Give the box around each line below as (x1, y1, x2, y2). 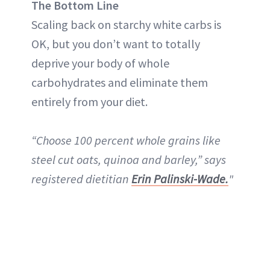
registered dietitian (31, 171, 131, 186)
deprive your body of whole (31, 55, 169, 71)
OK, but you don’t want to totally (31, 36, 200, 51)
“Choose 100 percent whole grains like (31, 132, 221, 148)
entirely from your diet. (31, 93, 148, 109)
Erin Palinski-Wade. (131, 171, 228, 186)
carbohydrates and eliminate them (31, 74, 208, 90)
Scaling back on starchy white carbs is (31, 16, 221, 32)
